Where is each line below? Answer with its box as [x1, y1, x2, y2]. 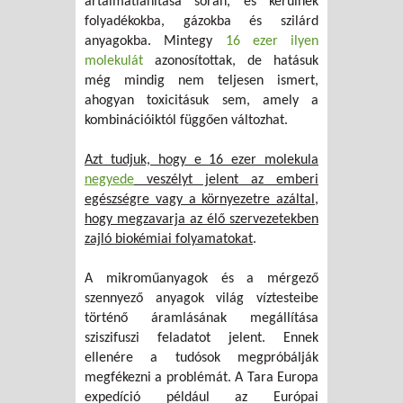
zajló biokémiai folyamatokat [85, 232, 253, 247]
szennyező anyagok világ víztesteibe [85, 291, 318, 307]
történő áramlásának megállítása [85, 311, 318, 327]
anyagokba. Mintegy [85, 34, 226, 49]
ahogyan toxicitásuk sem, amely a [85, 94, 318, 109]
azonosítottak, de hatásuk [143, 54, 318, 69]
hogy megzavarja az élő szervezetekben [85, 212, 318, 228]
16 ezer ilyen [225, 34, 318, 49]
